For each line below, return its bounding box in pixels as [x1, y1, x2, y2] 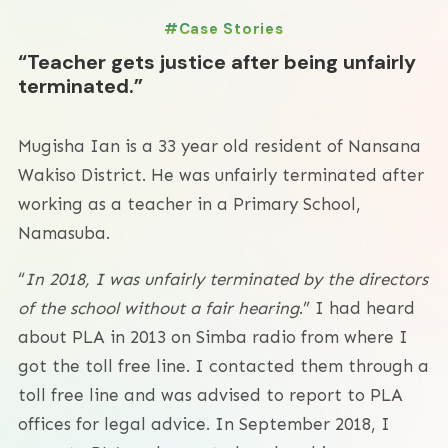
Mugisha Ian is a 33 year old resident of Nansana [18, 135, 421, 156]
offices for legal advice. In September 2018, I [18, 413, 390, 434]
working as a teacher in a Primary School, [18, 193, 361, 214]
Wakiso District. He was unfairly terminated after [18, 164, 424, 185]
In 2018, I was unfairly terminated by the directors [25, 268, 428, 289]
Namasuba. [18, 222, 110, 243]
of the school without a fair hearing [18, 297, 299, 318]
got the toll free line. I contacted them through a [18, 355, 429, 376]
